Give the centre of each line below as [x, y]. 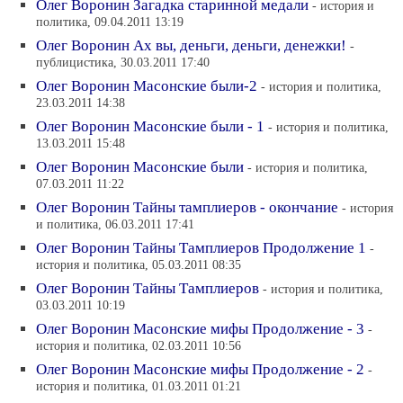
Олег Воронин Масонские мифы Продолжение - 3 [200, 329]
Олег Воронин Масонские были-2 [147, 86]
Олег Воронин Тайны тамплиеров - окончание [187, 207]
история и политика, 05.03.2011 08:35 [139, 266]
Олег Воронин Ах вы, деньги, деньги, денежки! [191, 45]
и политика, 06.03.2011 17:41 [115, 225]
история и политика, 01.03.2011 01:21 [139, 387]
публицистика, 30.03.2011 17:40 [123, 63]
